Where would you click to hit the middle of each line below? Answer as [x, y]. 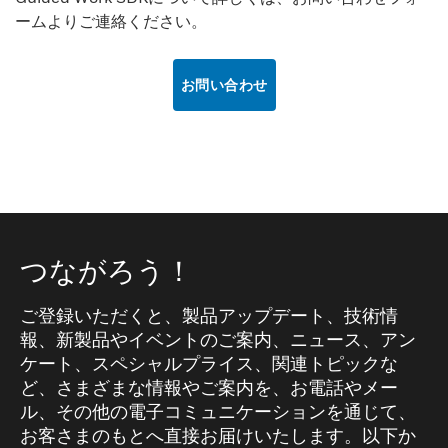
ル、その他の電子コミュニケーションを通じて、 [218, 411]
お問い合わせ [224, 84]
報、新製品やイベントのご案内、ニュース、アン [218, 339]
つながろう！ [106, 270]
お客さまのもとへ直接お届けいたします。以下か [218, 435]
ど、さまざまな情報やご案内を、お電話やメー [209, 387]
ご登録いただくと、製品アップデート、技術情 [209, 315]
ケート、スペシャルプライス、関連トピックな [209, 363]
